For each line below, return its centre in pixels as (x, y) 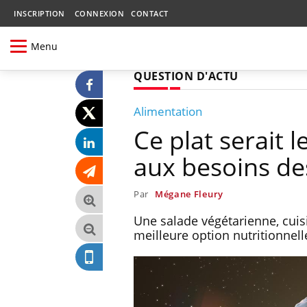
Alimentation (168, 111)
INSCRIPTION (39, 13)
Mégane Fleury (189, 194)
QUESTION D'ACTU (186, 76)
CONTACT (150, 13)
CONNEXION (99, 13)
